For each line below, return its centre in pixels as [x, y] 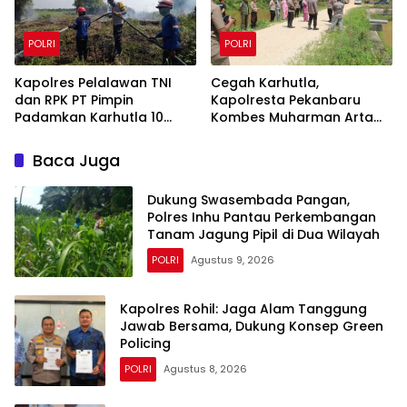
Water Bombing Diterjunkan [105, 152]
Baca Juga [76, 161]
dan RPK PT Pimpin [74, 100]
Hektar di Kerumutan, [84, 135]
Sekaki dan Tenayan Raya [296, 152]
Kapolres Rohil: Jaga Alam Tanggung [243, 308]
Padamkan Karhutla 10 [89, 118]
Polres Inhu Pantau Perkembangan [262, 217]
